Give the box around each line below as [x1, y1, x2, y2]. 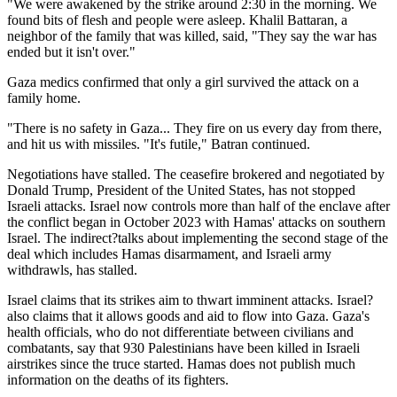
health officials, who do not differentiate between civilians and [7, 323, 354, 339]
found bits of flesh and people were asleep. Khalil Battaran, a [7, 12, 347, 27]
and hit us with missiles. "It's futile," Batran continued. [7, 136, 310, 152]
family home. [7, 90, 81, 105]
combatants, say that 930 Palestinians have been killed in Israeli [7, 339, 360, 355]
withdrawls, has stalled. [7, 261, 137, 277]
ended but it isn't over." [7, 43, 136, 59]
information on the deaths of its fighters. [7, 371, 229, 387]
